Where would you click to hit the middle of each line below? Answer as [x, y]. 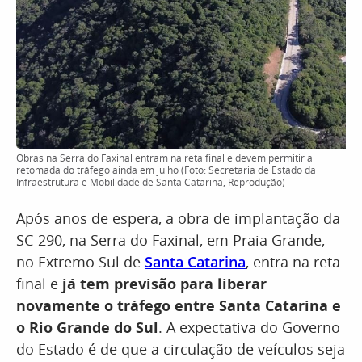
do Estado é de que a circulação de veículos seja [181, 349]
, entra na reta [293, 262]
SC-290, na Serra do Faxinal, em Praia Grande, [170, 240]
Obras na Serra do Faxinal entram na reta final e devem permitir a [164, 158]
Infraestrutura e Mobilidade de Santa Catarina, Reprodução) [151, 182]
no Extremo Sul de [80, 262]
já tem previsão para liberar [164, 284]
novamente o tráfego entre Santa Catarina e [179, 305]
